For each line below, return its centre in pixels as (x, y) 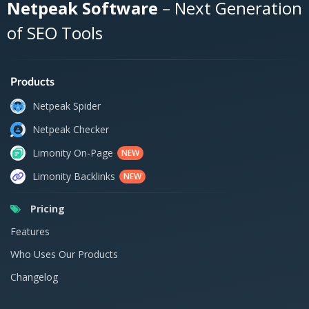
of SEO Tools (55, 32)
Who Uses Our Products (64, 254)
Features (30, 231)
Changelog (34, 277)
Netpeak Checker (71, 130)
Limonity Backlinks (74, 177)
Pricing (46, 208)
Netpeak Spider (67, 106)
